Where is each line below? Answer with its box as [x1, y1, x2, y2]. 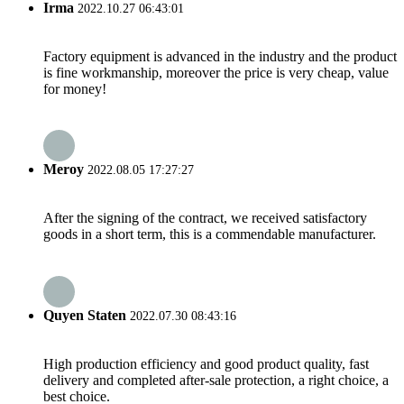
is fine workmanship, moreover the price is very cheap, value [43, 64, 389, 80]
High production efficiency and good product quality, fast [43, 355, 369, 372]
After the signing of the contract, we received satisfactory [43, 210, 367, 226]
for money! [43, 80, 106, 96]
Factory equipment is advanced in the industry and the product [43, 48, 397, 64]
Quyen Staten [43, 307, 126, 323]
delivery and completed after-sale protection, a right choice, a [43, 372, 389, 388]
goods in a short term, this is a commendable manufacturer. [43, 226, 376, 243]
